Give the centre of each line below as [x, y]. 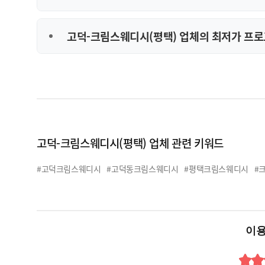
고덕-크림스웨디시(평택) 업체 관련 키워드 [130, 143]
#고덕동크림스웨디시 [143, 168]
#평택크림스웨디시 [216, 168]
